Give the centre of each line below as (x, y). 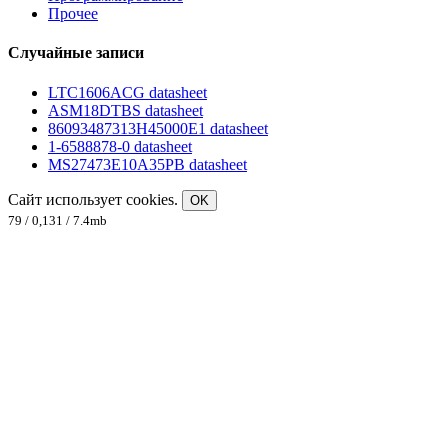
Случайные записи (76, 53)
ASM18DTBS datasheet (125, 110)
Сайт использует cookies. (95, 199)
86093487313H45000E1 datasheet (158, 128)
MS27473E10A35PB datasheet (147, 164)
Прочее (73, 14)
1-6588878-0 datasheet (120, 146)
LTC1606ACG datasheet (127, 92)
